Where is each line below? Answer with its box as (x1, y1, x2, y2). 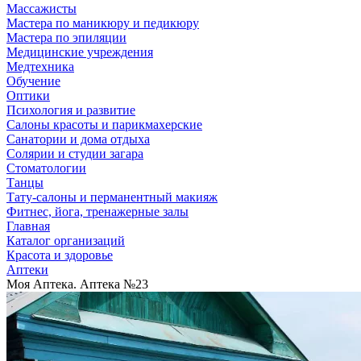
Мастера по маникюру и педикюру (6, 16, 199, 30)
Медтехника (6, 60, 74, 73)
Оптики (6, 89, 50, 102)
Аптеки (6, 263, 48, 276)
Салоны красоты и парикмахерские (6, 118, 202, 131)
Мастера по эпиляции (6, 31, 127, 44)
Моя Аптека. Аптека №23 (6, 277, 148, 291)
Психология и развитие (6, 103, 135, 117)
